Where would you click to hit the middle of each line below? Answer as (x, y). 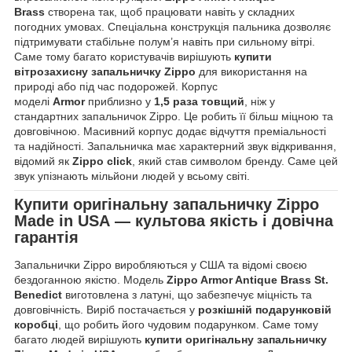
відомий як (43, 161)
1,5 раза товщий (199, 101)
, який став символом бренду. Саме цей (235, 161)
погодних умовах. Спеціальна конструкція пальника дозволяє (172, 26)
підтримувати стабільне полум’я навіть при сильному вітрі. (165, 41)
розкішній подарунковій (265, 310)
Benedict (38, 295)
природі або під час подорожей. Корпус (116, 86)
